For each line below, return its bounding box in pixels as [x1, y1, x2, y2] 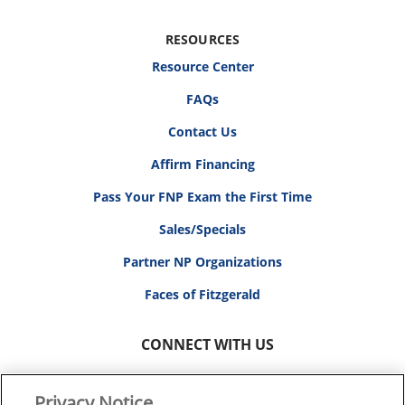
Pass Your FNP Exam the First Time [93, 188, 312, 205]
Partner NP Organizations [123, 253, 282, 270]
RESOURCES [165, 31, 240, 48]
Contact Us [168, 123, 237, 140]
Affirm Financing [150, 155, 255, 173]
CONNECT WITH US [140, 334, 274, 354]
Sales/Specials [159, 221, 246, 238]
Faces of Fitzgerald [145, 286, 260, 303]
